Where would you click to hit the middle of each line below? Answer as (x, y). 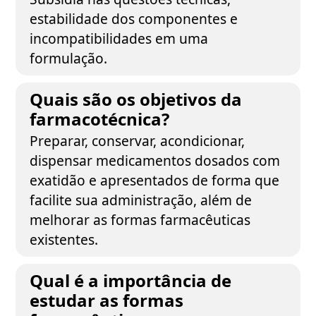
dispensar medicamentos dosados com (155, 160)
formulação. (69, 58)
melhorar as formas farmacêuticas (140, 220)
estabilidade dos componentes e (134, 19)
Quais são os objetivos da (136, 99)
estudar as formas (107, 300)
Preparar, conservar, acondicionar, (138, 141)
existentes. (64, 239)
